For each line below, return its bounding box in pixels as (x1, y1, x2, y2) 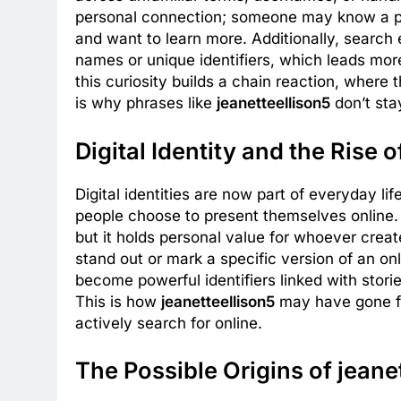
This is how (75, 292, 161, 311)
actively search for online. (75, 313, 262, 332)
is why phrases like (75, 94, 217, 113)
